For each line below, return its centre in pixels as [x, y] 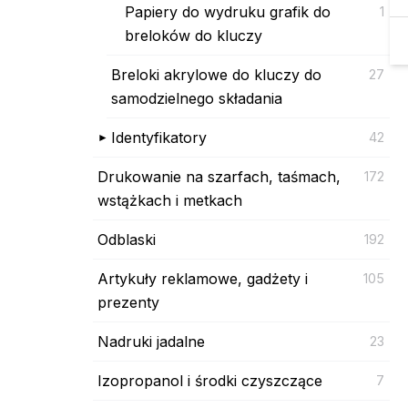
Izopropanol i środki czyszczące [210, 380]
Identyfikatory [159, 137]
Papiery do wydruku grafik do [228, 11]
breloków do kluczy [194, 35]
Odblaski [127, 239]
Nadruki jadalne [151, 341]
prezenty [128, 302]
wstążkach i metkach [170, 200]
